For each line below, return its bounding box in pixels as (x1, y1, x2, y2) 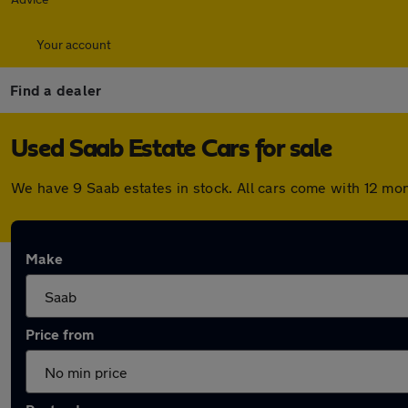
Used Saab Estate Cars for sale (11, 137, 332, 162)
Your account (36, 36, 111, 52)
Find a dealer (10, 81, 102, 98)
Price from (25, 325, 94, 342)
